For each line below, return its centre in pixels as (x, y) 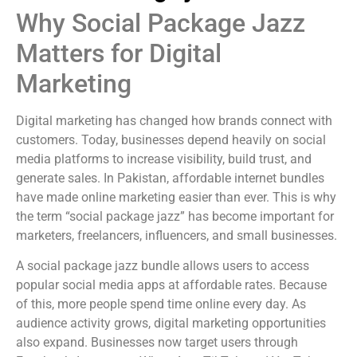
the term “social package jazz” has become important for (175, 216)
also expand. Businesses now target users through (157, 343)
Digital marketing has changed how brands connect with (174, 121)
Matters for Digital (119, 53)
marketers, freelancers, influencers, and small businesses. (177, 235)
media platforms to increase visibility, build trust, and (164, 159)
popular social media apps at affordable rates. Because (171, 285)
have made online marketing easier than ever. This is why (176, 197)
